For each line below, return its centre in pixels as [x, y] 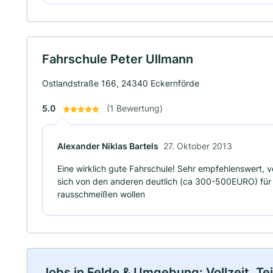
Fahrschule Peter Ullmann [118, 59]
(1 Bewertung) [135, 108]
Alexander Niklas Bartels [108, 146]
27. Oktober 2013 [198, 146]
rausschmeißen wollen [101, 194]
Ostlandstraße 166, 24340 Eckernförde [121, 83]
